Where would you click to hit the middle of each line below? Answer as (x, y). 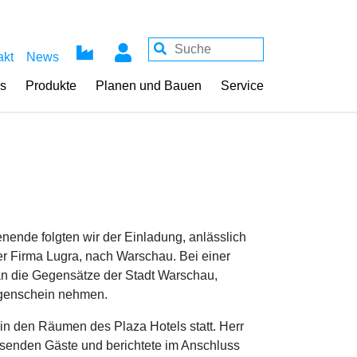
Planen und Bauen (149, 86)
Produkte (51, 86)
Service (242, 86)
